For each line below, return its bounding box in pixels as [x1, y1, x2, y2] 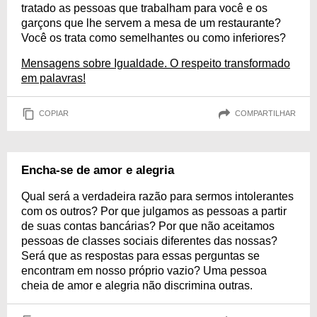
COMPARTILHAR [235, 109, 296, 118]
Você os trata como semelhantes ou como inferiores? [21, 31, 286, 44]
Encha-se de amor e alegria [21, 163, 174, 177]
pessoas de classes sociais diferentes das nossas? [21, 234, 277, 247]
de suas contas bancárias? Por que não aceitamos [21, 219, 275, 232]
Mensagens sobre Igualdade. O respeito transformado [21, 57, 290, 69]
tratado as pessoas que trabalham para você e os [21, 1, 267, 14]
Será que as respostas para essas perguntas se [21, 249, 260, 262]
